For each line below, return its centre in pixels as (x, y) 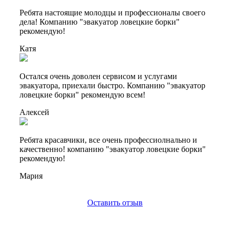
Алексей (34, 112)
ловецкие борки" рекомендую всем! (82, 94)
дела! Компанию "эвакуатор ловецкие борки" (100, 22)
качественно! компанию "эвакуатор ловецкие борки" (113, 149)
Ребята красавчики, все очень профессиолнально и (108, 140)
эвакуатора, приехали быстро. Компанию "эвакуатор (112, 85)
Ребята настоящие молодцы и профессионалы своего (112, 12)
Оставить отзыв (115, 202)
